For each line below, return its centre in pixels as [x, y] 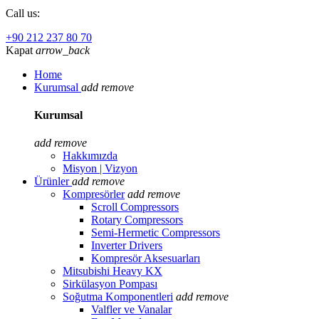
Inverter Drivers [127, 246]
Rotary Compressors [137, 220]
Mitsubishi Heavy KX [113, 271]
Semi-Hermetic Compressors [156, 233]
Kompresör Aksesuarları [146, 258]
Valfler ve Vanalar [131, 310]
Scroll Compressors [135, 207]
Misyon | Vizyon [100, 169]
